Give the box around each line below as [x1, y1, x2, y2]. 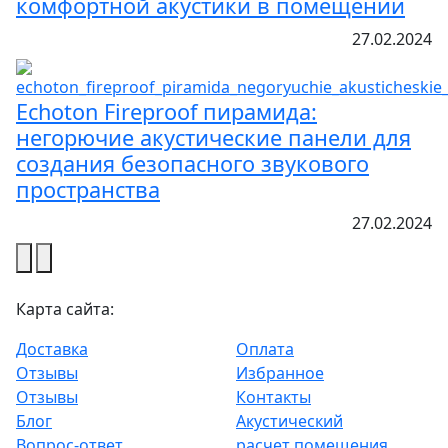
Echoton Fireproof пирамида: [16, 96, 317, 126]
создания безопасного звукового [16, 148, 369, 178]
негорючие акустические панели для [16, 122, 411, 152]
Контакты [236, 385, 311, 408]
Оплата [236, 337, 294, 360]
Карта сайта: [16, 297, 114, 320]
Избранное [236, 361, 324, 384]
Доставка [16, 337, 88, 360]
